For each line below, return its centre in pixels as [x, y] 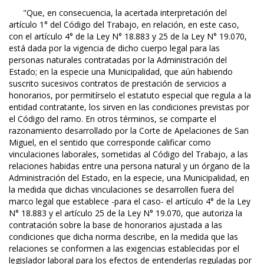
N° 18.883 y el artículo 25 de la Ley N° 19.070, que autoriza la [126, 213]
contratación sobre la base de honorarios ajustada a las [115, 225]
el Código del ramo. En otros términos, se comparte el [113, 119]
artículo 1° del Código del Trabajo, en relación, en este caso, [124, 25]
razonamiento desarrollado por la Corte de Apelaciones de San [129, 131]
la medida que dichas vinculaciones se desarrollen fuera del [121, 190]
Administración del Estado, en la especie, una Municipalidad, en [129, 178]
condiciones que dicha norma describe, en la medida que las [123, 237]
